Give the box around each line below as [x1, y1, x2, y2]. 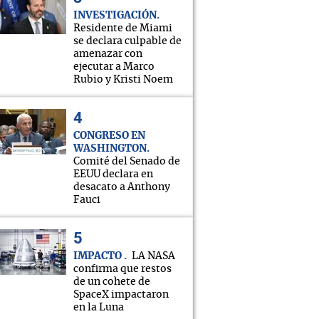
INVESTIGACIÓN [73, 11, 157, 21]
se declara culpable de [73, 36, 182, 46]
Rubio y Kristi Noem [73, 75, 173, 85]
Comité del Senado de [73, 157, 180, 167]
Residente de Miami [73, 23, 172, 33]
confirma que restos [73, 264, 172, 274]
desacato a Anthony [73, 182, 170, 192]
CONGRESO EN [73, 131, 145, 141]
